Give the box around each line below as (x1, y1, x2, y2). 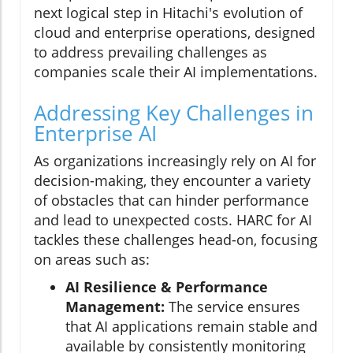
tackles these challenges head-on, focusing (34, 230, 318, 250)
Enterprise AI (34, 119, 157, 148)
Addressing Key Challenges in (34, 98, 314, 128)
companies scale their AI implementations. (34, 62, 318, 82)
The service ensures (165, 297, 300, 317)
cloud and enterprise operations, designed (34, 23, 315, 43)
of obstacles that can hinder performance (34, 191, 309, 210)
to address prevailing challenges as (34, 43, 267, 62)
